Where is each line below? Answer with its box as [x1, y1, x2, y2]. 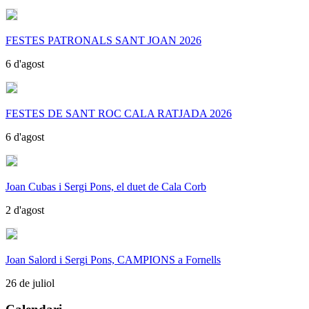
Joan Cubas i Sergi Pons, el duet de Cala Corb [6, 180, 206, 192]
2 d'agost [6, 203, 44, 216]
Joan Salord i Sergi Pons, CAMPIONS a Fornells [6, 253, 221, 266]
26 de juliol [6, 277, 54, 289]
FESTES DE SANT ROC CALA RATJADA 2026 [6, 107, 232, 119]
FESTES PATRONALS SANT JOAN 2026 [6, 34, 201, 46]
